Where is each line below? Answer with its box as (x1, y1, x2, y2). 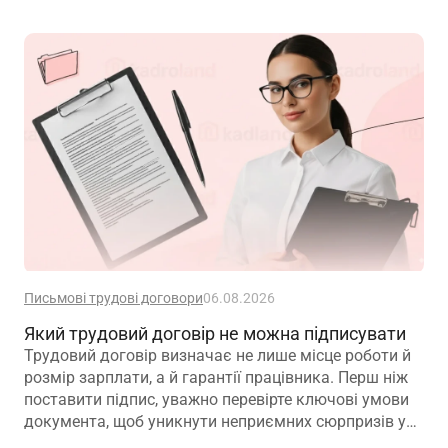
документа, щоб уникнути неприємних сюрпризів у (24, 411, 406, 431)
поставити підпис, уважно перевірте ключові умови (24, 389, 409, 409)
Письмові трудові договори (24, 289, 203, 306)
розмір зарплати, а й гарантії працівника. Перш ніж (24, 367, 408, 387)
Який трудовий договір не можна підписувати (24, 322, 406, 344)
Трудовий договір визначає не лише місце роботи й (24, 345, 411, 365)
